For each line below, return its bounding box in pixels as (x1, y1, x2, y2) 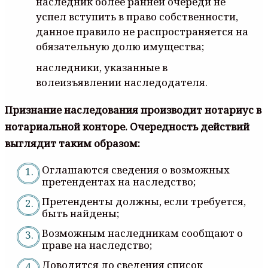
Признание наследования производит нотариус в (5, 102, 261, 117)
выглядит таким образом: (5, 136, 140, 150)
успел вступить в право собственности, (36, 9, 238, 23)
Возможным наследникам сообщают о (42, 226, 243, 240)
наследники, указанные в (36, 60, 167, 74)
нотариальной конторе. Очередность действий (5, 119, 249, 133)
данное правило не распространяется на (36, 24, 248, 38)
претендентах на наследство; (42, 174, 196, 188)
